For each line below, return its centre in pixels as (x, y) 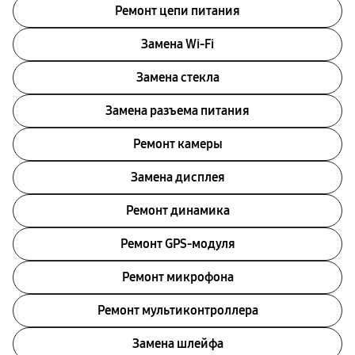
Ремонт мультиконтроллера (177, 310)
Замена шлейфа (177, 344)
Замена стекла (177, 77)
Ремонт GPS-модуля (177, 244)
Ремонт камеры (177, 144)
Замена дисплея (177, 177)
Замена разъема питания (177, 111)
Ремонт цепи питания (177, 11)
